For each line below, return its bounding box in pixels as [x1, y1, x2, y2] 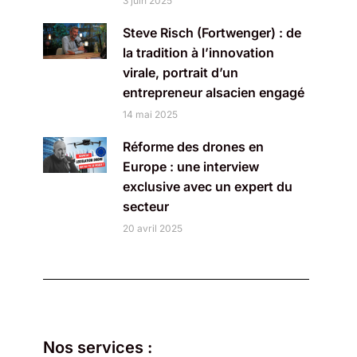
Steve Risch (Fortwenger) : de [122, 25, 301, 41]
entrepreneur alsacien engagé [122, 84, 304, 100]
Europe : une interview [122, 159, 259, 175]
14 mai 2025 [122, 108, 178, 120]
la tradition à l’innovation [122, 45, 274, 61]
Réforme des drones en [122, 139, 264, 155]
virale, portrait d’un [122, 65, 238, 80]
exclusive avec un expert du [122, 178, 292, 194]
